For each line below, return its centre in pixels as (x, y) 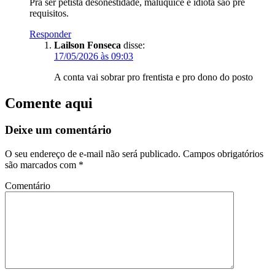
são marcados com (42, 165)
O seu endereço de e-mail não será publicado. (93, 154)
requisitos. (49, 13)
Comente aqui (49, 103)
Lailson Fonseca (87, 45)
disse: (134, 45)
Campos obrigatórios (222, 154)
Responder (50, 34)
